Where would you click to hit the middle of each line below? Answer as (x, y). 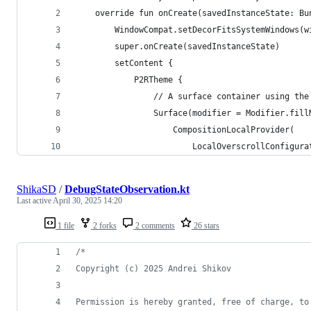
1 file (65, 225)
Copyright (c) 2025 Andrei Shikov (153, 268)
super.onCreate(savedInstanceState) (178, 46)
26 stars (205, 225)
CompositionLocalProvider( (185, 129)
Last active (35, 200)
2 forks (104, 225)
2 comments (154, 225)
